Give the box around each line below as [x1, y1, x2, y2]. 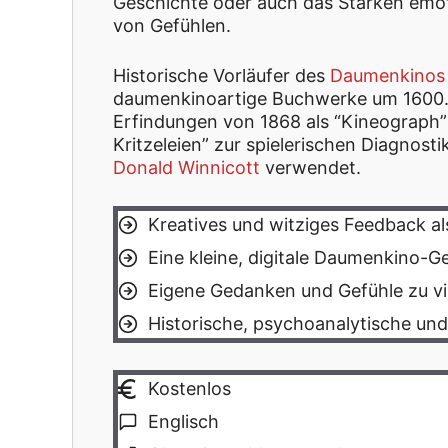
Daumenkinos [330, 64, 445, 86]
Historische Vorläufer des [113, 64, 330, 86]
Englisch [148, 411, 219, 433]
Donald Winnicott [113, 156, 260, 178]
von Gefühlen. [113, 14, 231, 36]
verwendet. [260, 156, 361, 178]
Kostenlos [148, 378, 231, 400]
